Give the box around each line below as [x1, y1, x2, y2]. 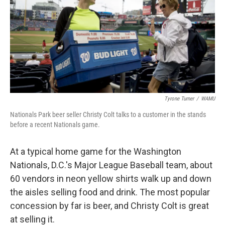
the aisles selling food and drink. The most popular [10, 187, 210, 198]
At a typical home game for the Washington [10, 146, 181, 157]
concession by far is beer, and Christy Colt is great [10, 200, 209, 211]
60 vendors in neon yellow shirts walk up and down [10, 173, 211, 184]
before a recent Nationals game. [10, 121, 100, 129]
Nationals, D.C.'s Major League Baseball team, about [10, 160, 212, 171]
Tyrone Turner [164, 95, 194, 102]
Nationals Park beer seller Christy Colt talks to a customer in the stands [10, 110, 206, 119]
